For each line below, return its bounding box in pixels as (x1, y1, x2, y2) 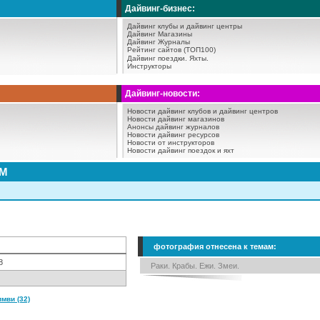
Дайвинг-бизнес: (125, 4, 195, 14)
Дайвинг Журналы (127, 38, 190, 46)
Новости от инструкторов (127, 139, 214, 146)
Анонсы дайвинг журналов (127, 123, 219, 131)
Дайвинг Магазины (127, 30, 192, 38)
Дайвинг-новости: (125, 89, 200, 99)
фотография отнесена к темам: (154, 242, 276, 251)
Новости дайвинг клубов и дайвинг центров (127, 107, 278, 115)
